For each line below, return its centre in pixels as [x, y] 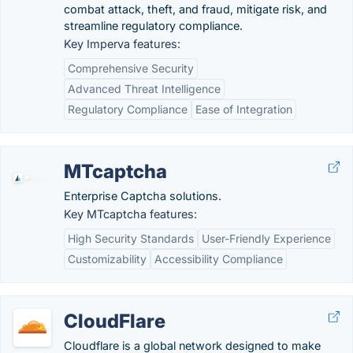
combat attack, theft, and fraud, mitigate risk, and [195, 9]
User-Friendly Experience [266, 238]
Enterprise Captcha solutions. [143, 196]
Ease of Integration [244, 109]
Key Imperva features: [122, 44]
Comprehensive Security [131, 68]
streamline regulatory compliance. [153, 26]
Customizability [107, 259]
